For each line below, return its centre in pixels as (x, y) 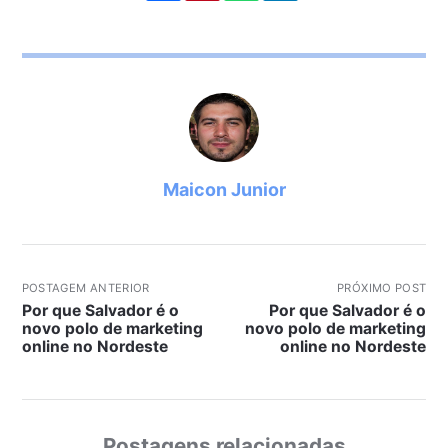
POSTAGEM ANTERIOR (85, 288)
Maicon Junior (224, 190)
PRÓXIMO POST (382, 288)
